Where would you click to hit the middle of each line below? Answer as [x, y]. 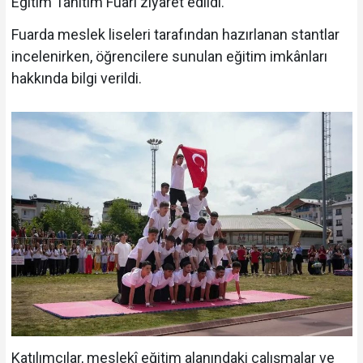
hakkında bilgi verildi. [76, 79]
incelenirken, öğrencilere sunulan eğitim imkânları [169, 57]
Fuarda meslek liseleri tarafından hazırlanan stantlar [175, 35]
